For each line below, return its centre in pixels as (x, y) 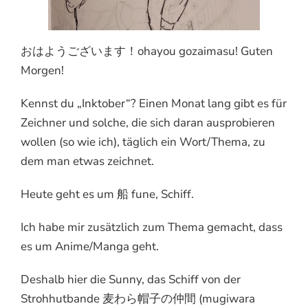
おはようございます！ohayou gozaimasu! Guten (147, 52)
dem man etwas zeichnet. (87, 162)
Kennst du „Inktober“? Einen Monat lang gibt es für (154, 104)
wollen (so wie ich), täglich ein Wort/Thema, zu (143, 142)
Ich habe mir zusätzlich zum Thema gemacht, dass (152, 228)
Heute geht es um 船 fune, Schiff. (107, 195)
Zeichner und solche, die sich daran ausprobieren (148, 123)
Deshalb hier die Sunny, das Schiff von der (131, 280)
